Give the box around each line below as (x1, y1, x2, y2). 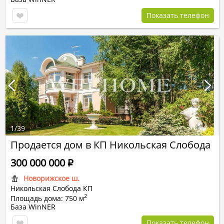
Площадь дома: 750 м (10, 193, 84, 203)
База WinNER (10, 202, 55, 211)
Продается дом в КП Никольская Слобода (10, 138, 210, 151)
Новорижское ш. (23, 173, 79, 183)
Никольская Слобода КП (10, 183, 92, 193)
